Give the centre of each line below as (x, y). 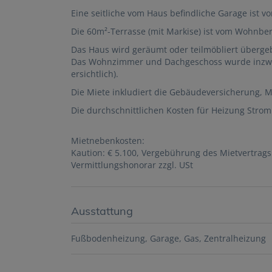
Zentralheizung (235, 239)
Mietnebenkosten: (108, 141)
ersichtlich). (95, 74)
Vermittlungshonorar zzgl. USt (132, 165)
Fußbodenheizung (108, 239)
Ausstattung (102, 211)
